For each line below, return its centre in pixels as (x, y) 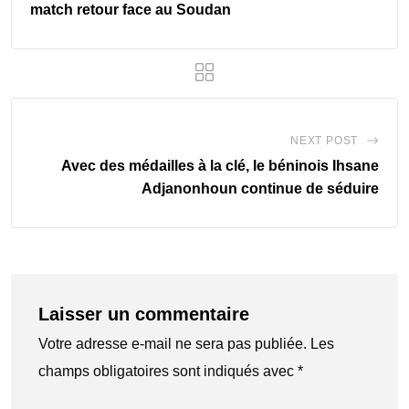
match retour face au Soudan (131, 10)
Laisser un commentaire (144, 315)
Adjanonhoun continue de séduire (260, 189)
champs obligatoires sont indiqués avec (168, 372)
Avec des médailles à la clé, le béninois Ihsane (220, 166)
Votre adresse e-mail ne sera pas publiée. (173, 344)
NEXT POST (324, 141)
